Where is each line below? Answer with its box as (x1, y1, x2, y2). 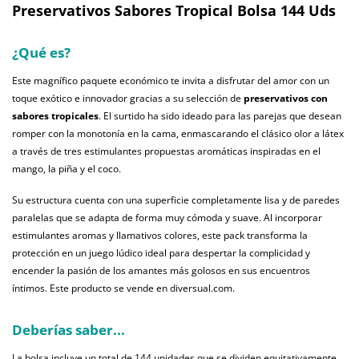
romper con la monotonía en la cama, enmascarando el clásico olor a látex (12, 127, 344, 141)
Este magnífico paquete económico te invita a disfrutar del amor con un (12, 74, 329, 88)
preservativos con (244, 91, 328, 106)
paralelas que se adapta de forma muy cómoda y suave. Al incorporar (12, 211, 322, 225)
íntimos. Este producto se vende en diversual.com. (12, 281, 235, 296)
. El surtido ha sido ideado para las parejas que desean (99, 109, 341, 123)
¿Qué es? (12, 43, 71, 63)
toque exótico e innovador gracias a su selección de (12, 91, 244, 106)
